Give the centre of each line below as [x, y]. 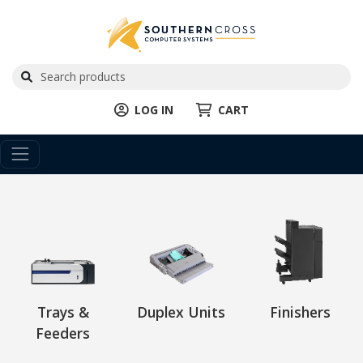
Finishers [300, 312]
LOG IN [154, 109]
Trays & [63, 312]
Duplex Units [181, 312]
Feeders [63, 333]
